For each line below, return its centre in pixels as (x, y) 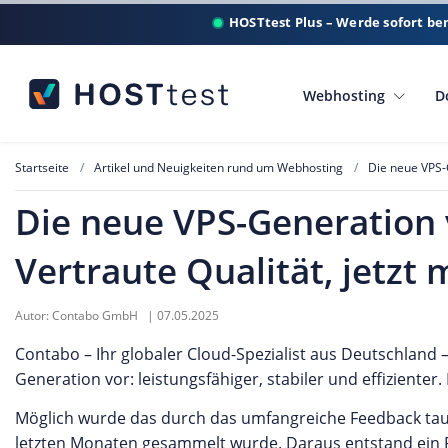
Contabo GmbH (96, 315)
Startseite (42, 167)
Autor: (33, 315)
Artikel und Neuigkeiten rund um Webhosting (218, 167)
